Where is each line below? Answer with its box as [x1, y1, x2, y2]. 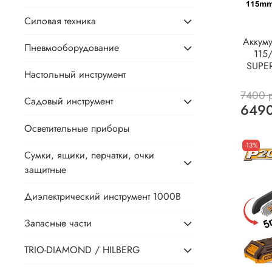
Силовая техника [24, 13, 96, 28]
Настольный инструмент [24, 67, 126, 82]
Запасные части [24, 216, 92, 231]
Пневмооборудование [24, 40, 119, 55]
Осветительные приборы [24, 121, 129, 135]
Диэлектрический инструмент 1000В [24, 189, 181, 203]
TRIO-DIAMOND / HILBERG [24, 243, 140, 257]
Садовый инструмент [24, 94, 113, 109]
